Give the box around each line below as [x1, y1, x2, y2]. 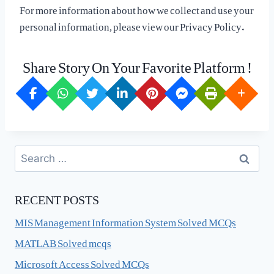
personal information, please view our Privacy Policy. [20, 11, 244, 37]
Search [14, 140, 43, 166]
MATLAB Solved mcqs [15, 227, 111, 253]
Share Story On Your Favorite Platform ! [22, 45, 252, 81]
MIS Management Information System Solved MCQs [15, 207, 236, 233]
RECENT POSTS [15, 181, 99, 212]
